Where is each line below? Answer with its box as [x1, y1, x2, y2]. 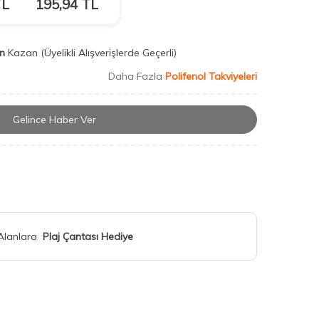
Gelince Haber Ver [12, 113, 96, 127]
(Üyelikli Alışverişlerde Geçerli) [41, 46, 179, 59]
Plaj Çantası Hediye [43, 230, 133, 244]
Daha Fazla [108, 70, 165, 83]
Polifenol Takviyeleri [165, 70, 257, 83]
